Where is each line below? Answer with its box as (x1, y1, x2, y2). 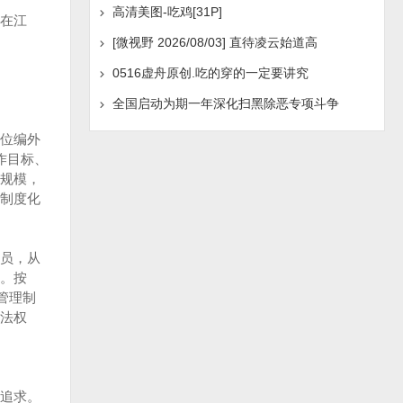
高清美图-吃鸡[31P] (112, 4, 222, 19)
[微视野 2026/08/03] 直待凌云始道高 (112, 35, 318, 49)
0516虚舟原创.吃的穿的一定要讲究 (112, 66, 309, 80)
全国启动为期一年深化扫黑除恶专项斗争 (112, 96, 339, 111)
